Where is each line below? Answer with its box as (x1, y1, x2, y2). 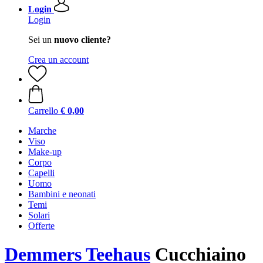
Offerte (28, 221, 55, 231)
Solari (28, 210, 50, 220)
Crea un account (28, 55, 89, 65)
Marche (28, 126, 56, 136)
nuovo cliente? (54, 35, 111, 45)
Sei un (28, 35, 54, 45)
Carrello (28, 106, 58, 116)
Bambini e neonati (28, 189, 96, 199)
